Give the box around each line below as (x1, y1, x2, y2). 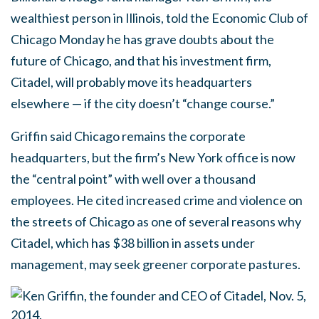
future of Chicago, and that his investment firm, (11, 53, 271, 68)
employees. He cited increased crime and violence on (11, 192, 303, 208)
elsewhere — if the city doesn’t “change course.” (11, 95, 275, 111)
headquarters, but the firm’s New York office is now (11, 150, 296, 165)
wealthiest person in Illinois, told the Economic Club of (11, 10, 308, 26)
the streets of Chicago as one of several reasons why (11, 214, 301, 229)
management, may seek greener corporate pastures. (11, 256, 300, 272)
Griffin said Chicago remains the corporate (11, 128, 246, 144)
